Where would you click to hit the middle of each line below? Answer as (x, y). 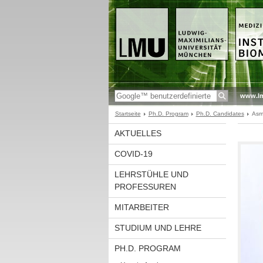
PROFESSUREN (145, 187)
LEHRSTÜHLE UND (151, 174)
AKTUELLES (138, 133)
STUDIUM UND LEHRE (158, 228)
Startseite (128, 114)
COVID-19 (133, 154)
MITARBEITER (141, 207)
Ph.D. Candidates (220, 114)
